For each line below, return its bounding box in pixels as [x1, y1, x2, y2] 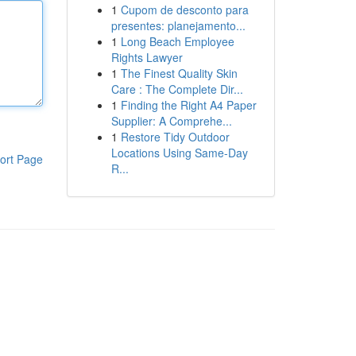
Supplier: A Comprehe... [110, 113, 232, 129]
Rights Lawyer [110, 49, 183, 65]
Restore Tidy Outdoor [120, 129, 230, 145]
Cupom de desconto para [120, 2, 249, 17]
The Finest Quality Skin [120, 65, 238, 81]
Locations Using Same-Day [110, 145, 248, 161]
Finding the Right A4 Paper [120, 97, 257, 113]
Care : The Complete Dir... [110, 81, 243, 97]
